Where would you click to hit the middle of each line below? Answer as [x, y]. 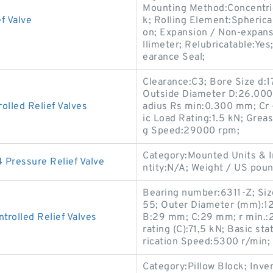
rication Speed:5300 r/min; [206, 242]
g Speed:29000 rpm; [191, 131]
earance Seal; [174, 57]
